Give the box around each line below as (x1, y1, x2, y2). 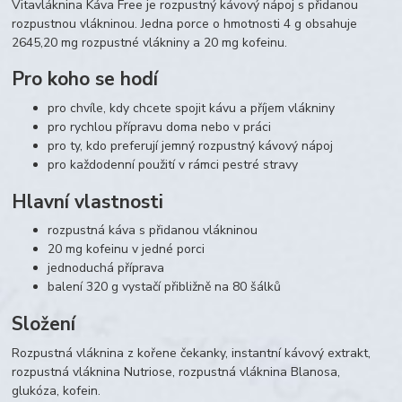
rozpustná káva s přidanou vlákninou (48, 222, 258, 240)
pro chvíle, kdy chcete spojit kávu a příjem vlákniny (48, 100, 336, 118)
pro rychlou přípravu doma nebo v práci (48, 118, 272, 136)
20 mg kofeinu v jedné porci (48, 240, 205, 258)
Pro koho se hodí (12, 66, 159, 92)
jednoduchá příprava (48, 259, 165, 277)
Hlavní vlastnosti (12, 188, 164, 214)
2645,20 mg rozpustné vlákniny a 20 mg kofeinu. (12, 33, 288, 51)
